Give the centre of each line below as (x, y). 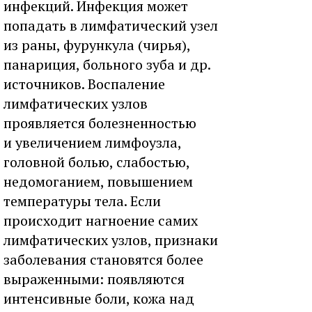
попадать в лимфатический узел (111, 25)
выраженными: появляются (94, 279)
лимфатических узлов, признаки (111, 240)
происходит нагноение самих (101, 220)
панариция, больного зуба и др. (107, 64)
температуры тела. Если (82, 201)
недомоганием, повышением (98, 181)
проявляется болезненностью (100, 123)
